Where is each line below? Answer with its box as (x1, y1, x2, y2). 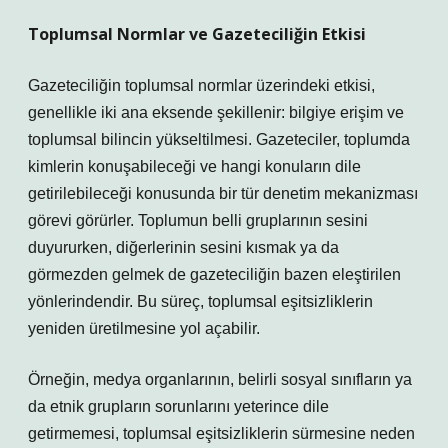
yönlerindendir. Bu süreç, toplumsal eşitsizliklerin (28, 293, 373, 310)
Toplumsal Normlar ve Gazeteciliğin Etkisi (28, 23, 366, 45)
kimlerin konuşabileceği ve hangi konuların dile (28, 158, 361, 175)
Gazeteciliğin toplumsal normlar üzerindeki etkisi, (28, 77, 375, 94)
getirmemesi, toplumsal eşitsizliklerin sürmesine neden (28, 425, 415, 442)
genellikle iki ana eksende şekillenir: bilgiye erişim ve (28, 104, 404, 121)
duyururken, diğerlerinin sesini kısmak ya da (28, 239, 339, 256)
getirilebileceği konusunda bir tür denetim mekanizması (28, 185, 418, 202)
